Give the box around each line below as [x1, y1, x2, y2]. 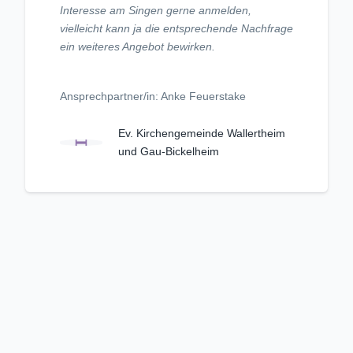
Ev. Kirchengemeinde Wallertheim [118, 127, 286, 140]
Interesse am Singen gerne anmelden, [60, 4, 251, 17]
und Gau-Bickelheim [118, 145, 220, 158]
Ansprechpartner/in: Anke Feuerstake [60, 90, 246, 103]
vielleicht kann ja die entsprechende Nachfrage [60, 22, 293, 35]
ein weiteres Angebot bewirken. [60, 40, 215, 54]
